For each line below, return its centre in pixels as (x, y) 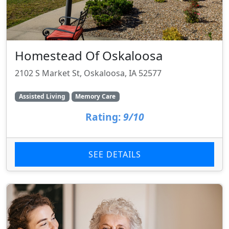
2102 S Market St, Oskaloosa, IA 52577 (88, 73)
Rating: (103, 117)
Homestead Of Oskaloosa (89, 55)
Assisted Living (42, 97)
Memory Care (96, 97)
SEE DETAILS (114, 155)
